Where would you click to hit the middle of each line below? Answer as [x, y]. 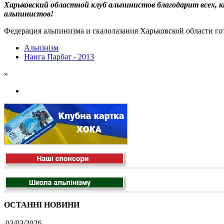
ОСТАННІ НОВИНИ [42, 205]
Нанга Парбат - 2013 [59, 57]
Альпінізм [41, 48]
